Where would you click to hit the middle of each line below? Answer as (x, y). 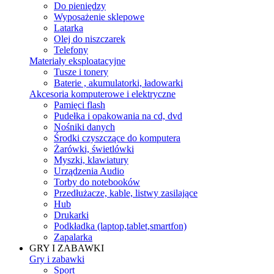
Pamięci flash (80, 105)
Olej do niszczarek (90, 39)
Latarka (68, 28)
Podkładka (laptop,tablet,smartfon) (120, 226)
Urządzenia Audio (89, 171)
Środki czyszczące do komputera (117, 138)
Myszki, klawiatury (91, 160)
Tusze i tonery (81, 72)
